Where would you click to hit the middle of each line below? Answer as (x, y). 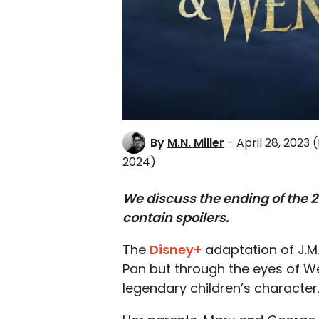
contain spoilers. (176, 218)
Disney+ (176, 250)
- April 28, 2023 (268, 143)
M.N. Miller (196, 143)
